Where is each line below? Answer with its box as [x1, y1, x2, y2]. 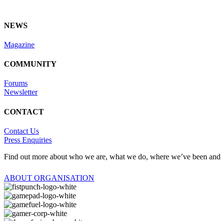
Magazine [4, 40, 35, 49]
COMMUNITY [4, 60, 57, 69]
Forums [4, 79, 28, 88]
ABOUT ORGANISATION [4, 173, 94, 182]
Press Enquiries [4, 135, 52, 144]
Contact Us [4, 126, 39, 135]
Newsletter [4, 88, 37, 97]
